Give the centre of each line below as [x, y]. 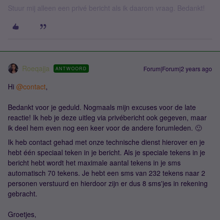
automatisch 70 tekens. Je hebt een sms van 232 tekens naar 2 [107, 173]
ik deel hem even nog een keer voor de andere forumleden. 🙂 [105, 128]
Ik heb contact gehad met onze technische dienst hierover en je [106, 142]
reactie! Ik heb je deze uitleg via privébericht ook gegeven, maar [107, 117]
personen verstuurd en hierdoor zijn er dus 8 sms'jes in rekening [108, 183]
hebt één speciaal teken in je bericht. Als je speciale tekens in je [107, 152]
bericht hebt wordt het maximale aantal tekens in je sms [94, 163]
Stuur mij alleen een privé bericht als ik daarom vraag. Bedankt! [106, 8]
